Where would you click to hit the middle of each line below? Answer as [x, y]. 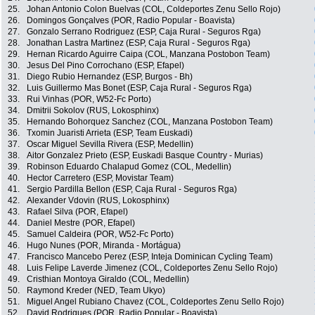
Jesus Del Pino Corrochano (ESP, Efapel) [105, 66]
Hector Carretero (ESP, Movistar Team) [100, 178]
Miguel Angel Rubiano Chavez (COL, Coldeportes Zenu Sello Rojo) [155, 302]
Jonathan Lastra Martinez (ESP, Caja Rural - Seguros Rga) [139, 43]
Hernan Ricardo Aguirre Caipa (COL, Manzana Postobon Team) [148, 54]
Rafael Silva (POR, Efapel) [77, 212]
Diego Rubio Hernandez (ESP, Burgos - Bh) [110, 77]
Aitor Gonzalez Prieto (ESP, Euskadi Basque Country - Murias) [145, 156]
